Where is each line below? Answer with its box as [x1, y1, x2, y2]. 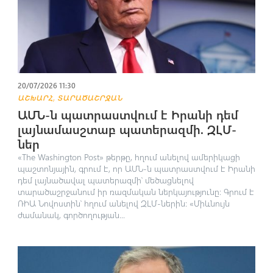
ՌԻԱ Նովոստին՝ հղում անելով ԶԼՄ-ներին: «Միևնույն [17, 197, 230, 209]
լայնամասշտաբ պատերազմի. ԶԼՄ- [17, 120, 236, 137]
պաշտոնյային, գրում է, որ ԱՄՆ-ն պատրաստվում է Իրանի [17, 162, 255, 174]
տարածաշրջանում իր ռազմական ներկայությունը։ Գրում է [17, 185, 254, 197]
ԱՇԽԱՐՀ [17, 92, 53, 102]
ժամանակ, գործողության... [17, 208, 125, 221]
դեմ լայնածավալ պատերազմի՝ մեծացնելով [17, 174, 194, 186]
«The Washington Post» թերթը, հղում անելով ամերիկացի [17, 151, 240, 163]
